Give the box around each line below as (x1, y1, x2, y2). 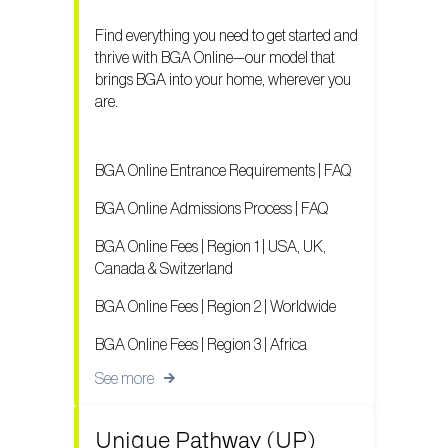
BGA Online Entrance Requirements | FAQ (95, 162, 351, 179)
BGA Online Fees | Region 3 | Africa (95, 336, 307, 353)
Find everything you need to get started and (95, 28, 358, 45)
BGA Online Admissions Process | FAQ (95, 200, 328, 217)
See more (95, 370, 154, 387)
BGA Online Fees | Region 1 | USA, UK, (95, 238, 326, 255)
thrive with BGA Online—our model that (95, 50, 335, 67)
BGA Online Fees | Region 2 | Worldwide (95, 298, 336, 315)
